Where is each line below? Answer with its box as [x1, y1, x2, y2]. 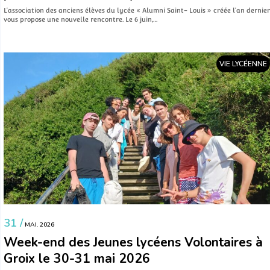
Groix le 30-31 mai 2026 [4, 250, 150, 267]
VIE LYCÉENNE [219, 59, 267, 69]
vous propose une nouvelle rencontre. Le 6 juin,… [4, 15, 157, 23]
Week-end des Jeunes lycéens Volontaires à [4, 233, 263, 251]
